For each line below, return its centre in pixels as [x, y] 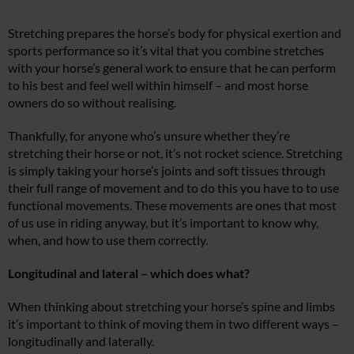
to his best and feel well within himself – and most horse [158, 85]
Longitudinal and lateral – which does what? [129, 273]
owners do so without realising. [92, 102]
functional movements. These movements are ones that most [172, 205]
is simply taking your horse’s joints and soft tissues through [167, 170]
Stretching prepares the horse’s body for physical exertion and [175, 32]
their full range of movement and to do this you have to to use [173, 187]
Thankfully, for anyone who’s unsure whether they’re [149, 135]
